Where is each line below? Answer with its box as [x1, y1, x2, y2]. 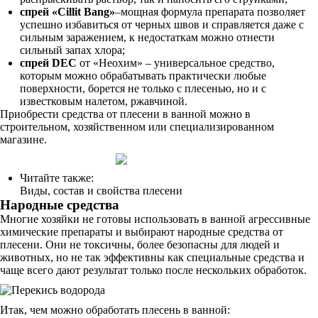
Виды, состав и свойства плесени [20, 185, 182, 197]
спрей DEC [20, 57, 77, 69]
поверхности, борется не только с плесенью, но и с [20, 82, 266, 94]
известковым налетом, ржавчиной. [20, 95, 187, 107]
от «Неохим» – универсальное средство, [77, 57, 275, 69]
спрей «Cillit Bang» [20, 6, 115, 18]
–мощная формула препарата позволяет [115, 6, 305, 18]
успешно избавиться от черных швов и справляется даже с [20, 18, 304, 31]
